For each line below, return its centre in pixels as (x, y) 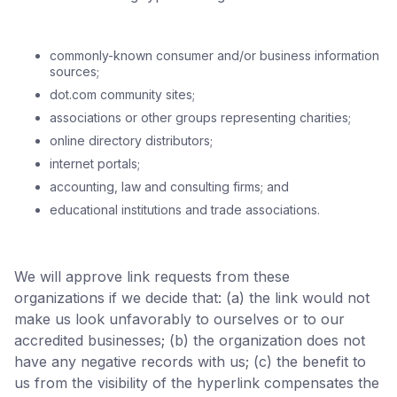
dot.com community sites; (122, 94)
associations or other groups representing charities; (200, 117)
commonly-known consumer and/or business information (214, 55)
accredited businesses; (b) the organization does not (190, 340)
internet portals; (95, 163)
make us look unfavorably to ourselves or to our (179, 319)
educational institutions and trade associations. (185, 210)
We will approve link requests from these (152, 276)
